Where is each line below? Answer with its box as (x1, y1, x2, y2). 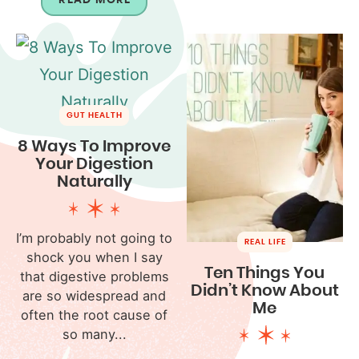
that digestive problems (19, 268, 169, 284)
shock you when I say (26, 248, 163, 265)
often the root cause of (21, 306, 168, 323)
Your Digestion (35, 155, 154, 172)
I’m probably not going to (16, 229, 173, 246)
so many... (62, 325, 127, 342)
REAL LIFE (244, 237, 286, 246)
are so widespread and (22, 287, 167, 304)
